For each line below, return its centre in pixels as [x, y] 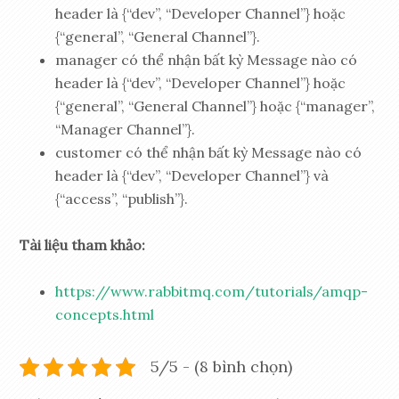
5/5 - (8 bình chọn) [222, 366]
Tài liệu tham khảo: [83, 244]
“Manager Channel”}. [126, 129]
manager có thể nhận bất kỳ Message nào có [207, 59]
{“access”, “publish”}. [122, 198]
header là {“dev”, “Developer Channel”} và [192, 175]
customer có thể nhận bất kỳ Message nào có [209, 152]
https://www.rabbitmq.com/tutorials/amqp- [212, 291]
